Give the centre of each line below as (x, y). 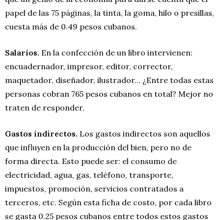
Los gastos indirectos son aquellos (144, 133)
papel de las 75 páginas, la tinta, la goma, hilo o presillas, (110, 13)
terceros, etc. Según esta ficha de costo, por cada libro (108, 202)
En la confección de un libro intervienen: (116, 52)
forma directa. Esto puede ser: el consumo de (91, 161)
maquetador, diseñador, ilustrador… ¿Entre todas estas (109, 80)
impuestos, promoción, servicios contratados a (94, 188)
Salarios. (22, 52)
